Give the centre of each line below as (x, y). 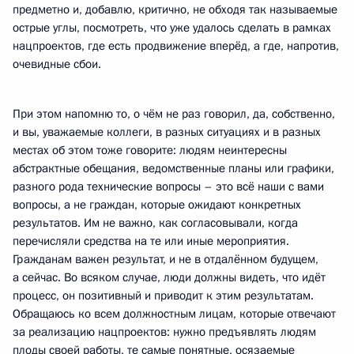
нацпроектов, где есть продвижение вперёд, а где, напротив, (176, 46)
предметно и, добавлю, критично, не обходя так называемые (175, 9)
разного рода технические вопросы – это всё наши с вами (168, 186)
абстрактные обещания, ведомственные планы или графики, (173, 168)
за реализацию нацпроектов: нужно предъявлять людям (164, 332)
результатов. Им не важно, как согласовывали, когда (155, 223)
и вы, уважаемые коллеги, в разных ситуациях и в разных (167, 132)
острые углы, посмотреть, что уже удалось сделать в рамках (172, 28)
